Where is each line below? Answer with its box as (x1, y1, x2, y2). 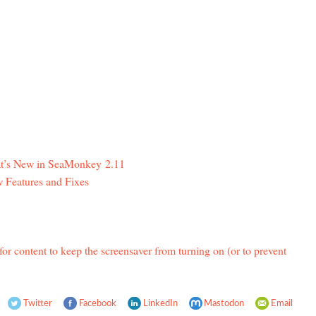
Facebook (78, 299, 116, 308)
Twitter (23, 299, 52, 308)
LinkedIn (142, 299, 178, 308)
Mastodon (204, 299, 245, 308)
